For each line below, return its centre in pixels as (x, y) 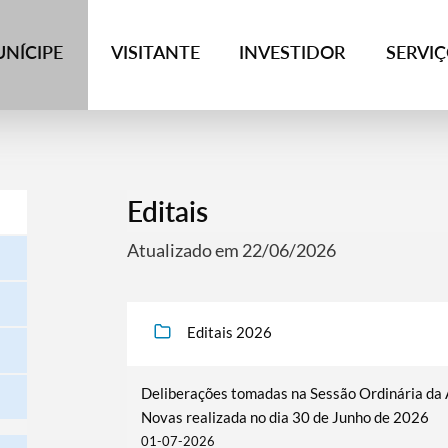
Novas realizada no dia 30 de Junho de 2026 (284, 417)
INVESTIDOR (292, 52)
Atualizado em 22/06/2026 (231, 250)
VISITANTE (156, 52)
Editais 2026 (229, 332)
